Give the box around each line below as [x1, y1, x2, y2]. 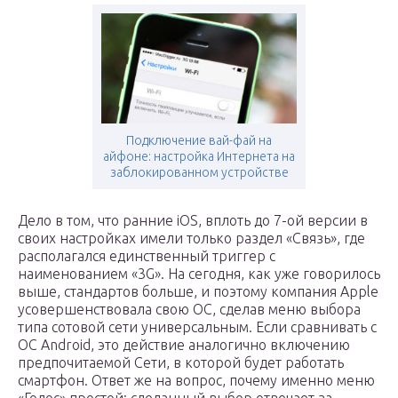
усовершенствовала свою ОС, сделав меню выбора [18, 301, 361, 318]
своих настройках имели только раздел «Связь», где [18, 230, 365, 247]
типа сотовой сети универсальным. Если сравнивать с [18, 319, 377, 336]
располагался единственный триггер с [18, 248, 275, 265]
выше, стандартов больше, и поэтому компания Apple [18, 283, 378, 300]
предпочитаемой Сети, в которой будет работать [18, 354, 344, 371]
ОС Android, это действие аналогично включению [18, 337, 350, 354]
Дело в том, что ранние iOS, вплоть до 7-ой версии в [18, 212, 368, 229]
